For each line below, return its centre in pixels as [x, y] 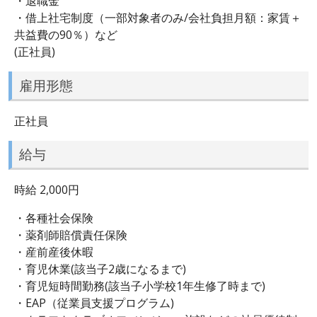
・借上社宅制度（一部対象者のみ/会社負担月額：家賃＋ [158, 18]
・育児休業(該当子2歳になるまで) [100, 269]
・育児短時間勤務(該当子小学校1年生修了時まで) [140, 286]
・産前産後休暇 [54, 252]
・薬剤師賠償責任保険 [71, 235]
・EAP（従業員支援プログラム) [94, 302]
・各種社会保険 [54, 218]
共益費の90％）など [66, 35]
